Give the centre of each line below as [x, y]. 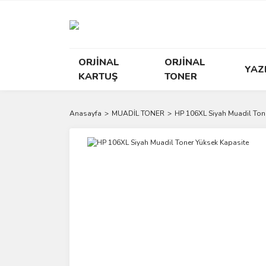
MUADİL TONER [138, 113]
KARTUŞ [98, 77]
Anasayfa [85, 113]
